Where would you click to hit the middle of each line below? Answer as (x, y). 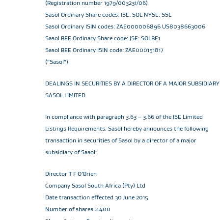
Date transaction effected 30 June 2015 (97, 197)
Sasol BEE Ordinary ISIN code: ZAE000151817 (104, 50)
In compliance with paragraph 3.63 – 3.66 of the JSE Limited (124, 117)
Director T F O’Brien (71, 174)
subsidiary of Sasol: (71, 152)
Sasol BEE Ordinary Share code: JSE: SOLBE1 (103, 38)
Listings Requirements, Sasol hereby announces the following (127, 128)
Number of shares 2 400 (78, 209)
